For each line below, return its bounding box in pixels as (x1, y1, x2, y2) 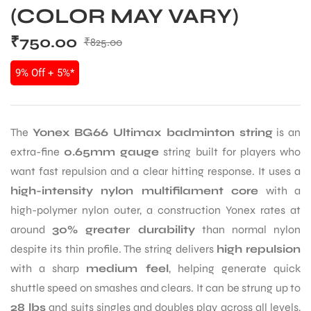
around (10, 222, 53, 236)
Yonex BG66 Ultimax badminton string (32, 125, 273, 139)
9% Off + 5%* (15, 66, 74, 79)
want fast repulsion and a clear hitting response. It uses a (10, 164, 301, 178)
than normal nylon (194, 222, 301, 236)
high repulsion (216, 242, 301, 255)
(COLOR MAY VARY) (10, 3, 239, 28)
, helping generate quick (168, 261, 301, 275)
